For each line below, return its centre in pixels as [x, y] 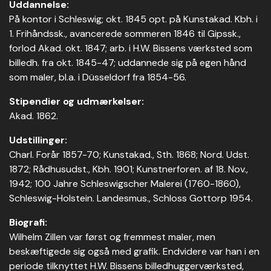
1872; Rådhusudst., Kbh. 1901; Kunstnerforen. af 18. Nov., [129, 169]
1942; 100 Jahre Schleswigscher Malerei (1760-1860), [125, 184]
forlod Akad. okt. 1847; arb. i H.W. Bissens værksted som [131, 48]
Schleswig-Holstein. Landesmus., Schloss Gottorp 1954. [131, 198]
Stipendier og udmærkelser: [77, 101]
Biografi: [28, 222]
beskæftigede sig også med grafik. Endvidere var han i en [134, 251]
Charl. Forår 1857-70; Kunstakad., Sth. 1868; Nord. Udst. [129, 155]
